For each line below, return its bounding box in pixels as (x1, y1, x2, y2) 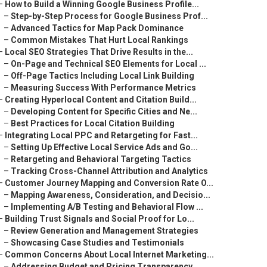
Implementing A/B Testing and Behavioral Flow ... (11, 202, 203, 212)
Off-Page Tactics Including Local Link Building (11, 71, 194, 80)
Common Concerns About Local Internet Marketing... (5, 250, 214, 259)
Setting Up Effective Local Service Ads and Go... (11, 142, 198, 152)
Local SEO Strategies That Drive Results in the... (5, 47, 193, 57)
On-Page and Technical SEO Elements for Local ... (11, 59, 206, 69)
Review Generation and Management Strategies (11, 226, 198, 235)
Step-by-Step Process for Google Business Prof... (11, 11, 208, 21)
